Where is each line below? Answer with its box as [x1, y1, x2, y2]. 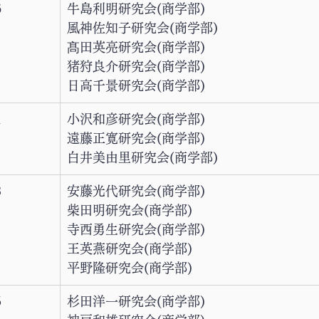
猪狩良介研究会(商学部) [67, 60, 205, 73]
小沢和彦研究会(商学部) [67, 113, 205, 125]
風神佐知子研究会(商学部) [67, 21, 218, 34]
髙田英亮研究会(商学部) [67, 41, 205, 53]
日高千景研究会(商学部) [67, 79, 205, 92]
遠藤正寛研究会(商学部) [67, 132, 205, 145]
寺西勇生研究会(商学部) [67, 223, 205, 236]
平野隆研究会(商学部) [67, 261, 192, 274]
